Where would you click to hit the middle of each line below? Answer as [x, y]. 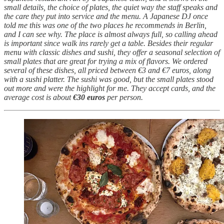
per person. [125, 97]
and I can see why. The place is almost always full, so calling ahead [111, 34]
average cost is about [38, 97]
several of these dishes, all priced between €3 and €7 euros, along [107, 70]
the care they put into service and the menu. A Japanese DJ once [106, 16]
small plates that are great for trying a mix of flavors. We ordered [106, 61]
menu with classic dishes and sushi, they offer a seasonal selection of [112, 52]
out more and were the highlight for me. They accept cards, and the [110, 88]
